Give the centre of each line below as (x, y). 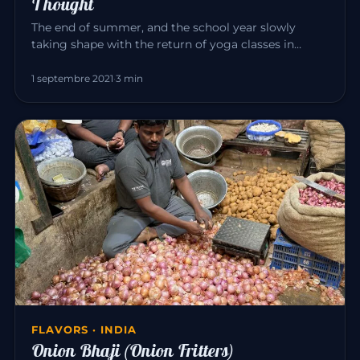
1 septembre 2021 (72, 78)
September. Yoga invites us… (111, 61)
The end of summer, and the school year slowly (164, 27)
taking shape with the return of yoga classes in (163, 44)
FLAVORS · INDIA (84, 329)
